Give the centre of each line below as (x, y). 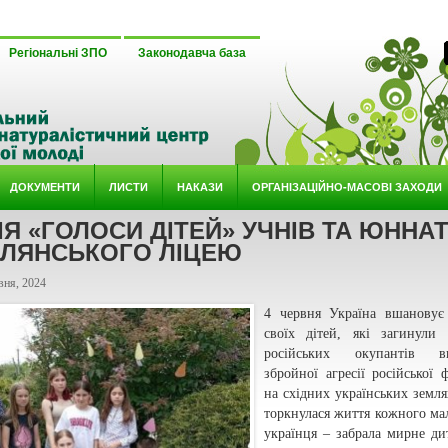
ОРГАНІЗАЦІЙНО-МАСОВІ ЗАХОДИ (346, 186)
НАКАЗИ (199, 186)
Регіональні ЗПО (58, 53)
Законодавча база (192, 53)
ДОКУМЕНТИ (44, 186)
